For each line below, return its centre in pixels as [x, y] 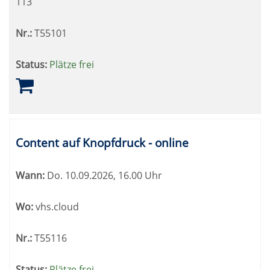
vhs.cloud [56, 207]
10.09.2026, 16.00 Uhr [112, 175]
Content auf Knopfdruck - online [102, 143]
